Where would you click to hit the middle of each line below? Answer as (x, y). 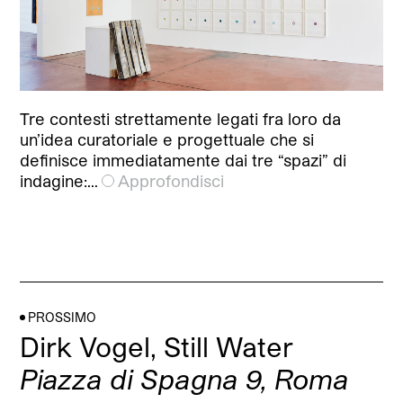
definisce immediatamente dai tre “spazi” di (184, 161)
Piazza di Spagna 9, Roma (185, 379)
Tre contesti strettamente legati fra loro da (181, 119)
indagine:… (59, 181)
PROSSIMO (63, 318)
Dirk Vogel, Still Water (157, 347)
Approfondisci (171, 181)
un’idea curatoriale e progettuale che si (167, 140)
